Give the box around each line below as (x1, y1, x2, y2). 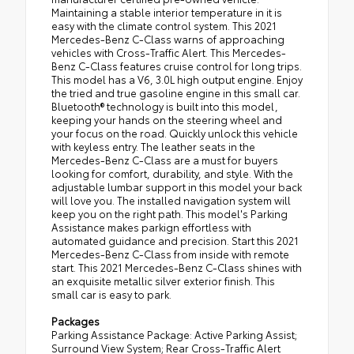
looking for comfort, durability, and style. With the (51, 166, 293, 181)
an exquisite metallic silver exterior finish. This (51, 273, 275, 288)
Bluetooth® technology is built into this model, (51, 99, 278, 114)
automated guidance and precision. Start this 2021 (51, 233, 299, 248)
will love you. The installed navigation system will (51, 193, 291, 208)
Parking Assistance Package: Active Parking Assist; (51, 327, 297, 342)
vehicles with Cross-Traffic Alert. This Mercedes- (51, 45, 286, 60)
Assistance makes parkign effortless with (51, 220, 251, 235)
